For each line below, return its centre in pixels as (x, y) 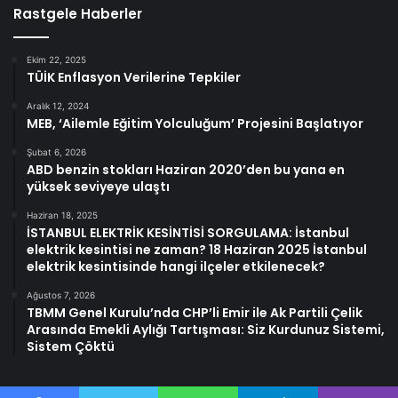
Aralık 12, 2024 (58, 106)
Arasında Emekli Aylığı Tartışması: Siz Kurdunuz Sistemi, (206, 330)
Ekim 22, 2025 (56, 60)
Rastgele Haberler (78, 14)
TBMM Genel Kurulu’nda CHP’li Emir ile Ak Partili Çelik (195, 313)
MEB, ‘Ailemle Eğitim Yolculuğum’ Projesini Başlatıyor (195, 123)
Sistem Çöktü (71, 346)
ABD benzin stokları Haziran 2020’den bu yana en (186, 170)
